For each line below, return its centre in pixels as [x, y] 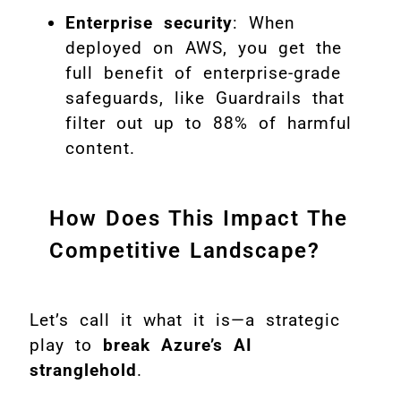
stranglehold [83, 371]
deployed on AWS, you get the [204, 48]
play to [66, 346]
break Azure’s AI [178, 346]
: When [264, 23]
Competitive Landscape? [184, 251]
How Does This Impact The [198, 219]
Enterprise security [149, 23]
